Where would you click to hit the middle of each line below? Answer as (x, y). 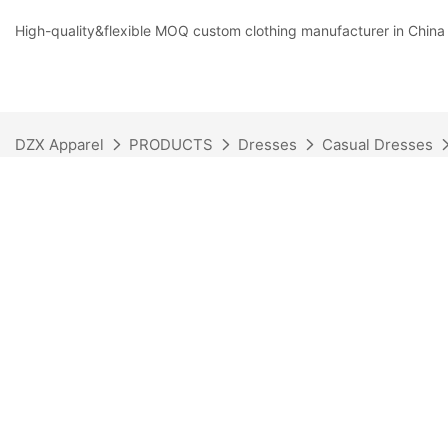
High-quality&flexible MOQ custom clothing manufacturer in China (230, 30)
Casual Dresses (377, 144)
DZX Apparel (59, 144)
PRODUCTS (171, 144)
